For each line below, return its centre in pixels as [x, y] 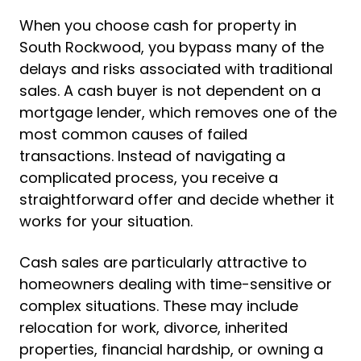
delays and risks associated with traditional [176, 69]
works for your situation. [106, 221]
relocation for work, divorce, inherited [154, 328]
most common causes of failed [133, 134]
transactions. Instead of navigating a [152, 156]
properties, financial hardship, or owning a [171, 349]
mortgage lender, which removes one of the [178, 112]
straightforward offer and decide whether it [177, 199]
